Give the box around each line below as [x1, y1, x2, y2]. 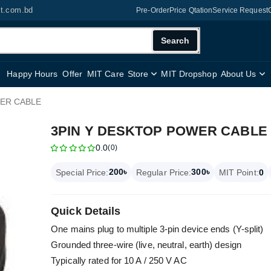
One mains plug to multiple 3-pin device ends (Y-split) [51, 224, 264, 234]
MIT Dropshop [161, 69, 217, 79]
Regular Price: [135, 167, 192, 177]
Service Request [212, 7, 268, 14]
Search [161, 36, 190, 45]
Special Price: [56, 167, 109, 177]
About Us [220, 69, 259, 79]
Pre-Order [136, 7, 170, 14]
